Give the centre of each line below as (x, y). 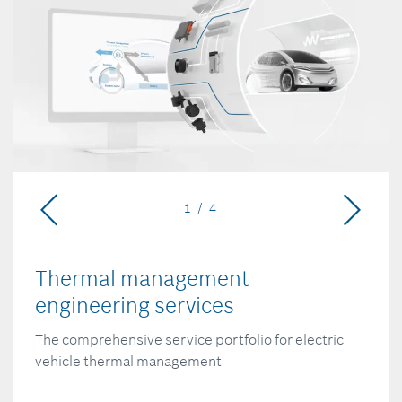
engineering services (135, 306)
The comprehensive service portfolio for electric (189, 340)
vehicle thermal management (128, 361)
